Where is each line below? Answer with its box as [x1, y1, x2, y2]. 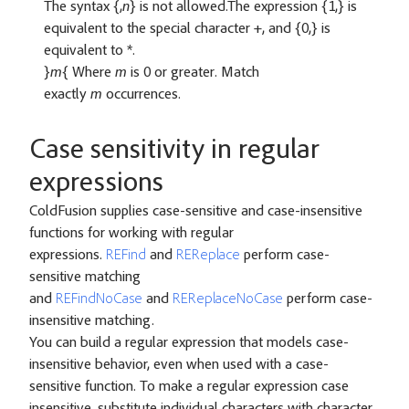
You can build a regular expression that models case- [29, 335, 349, 351]
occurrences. [102, 87, 181, 102]
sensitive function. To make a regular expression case [29, 379, 349, 394]
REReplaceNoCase [173, 291, 283, 307]
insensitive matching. [29, 313, 158, 329]
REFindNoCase [56, 291, 142, 307]
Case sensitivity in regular [29, 137, 320, 165]
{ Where [62, 65, 115, 80]
